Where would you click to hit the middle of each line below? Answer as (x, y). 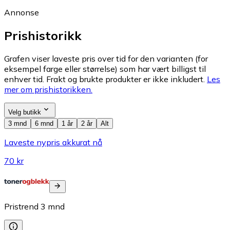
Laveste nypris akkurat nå (53, 142)
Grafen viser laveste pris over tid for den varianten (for (106, 58)
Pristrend (21, 206)
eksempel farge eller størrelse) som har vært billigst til (105, 69)
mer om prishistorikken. (48, 89)
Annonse (22, 12)
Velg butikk (25, 112)
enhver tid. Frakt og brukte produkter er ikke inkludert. (104, 79)
